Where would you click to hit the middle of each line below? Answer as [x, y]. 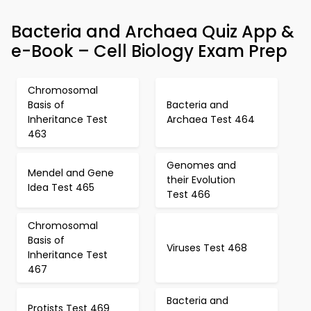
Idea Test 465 [61, 187]
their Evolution [201, 180]
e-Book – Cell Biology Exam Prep [149, 51]
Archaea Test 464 [211, 119]
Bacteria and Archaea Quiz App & [153, 32]
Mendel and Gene [71, 173]
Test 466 [188, 194]
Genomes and [201, 165]
